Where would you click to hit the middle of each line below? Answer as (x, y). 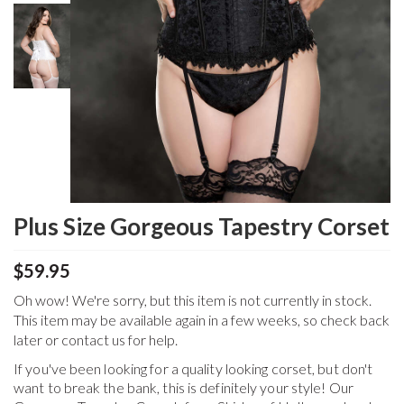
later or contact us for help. (96, 340)
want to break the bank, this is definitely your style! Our (184, 388)
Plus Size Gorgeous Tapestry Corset (202, 227)
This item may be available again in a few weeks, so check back (202, 320)
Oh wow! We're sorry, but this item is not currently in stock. (193, 300)
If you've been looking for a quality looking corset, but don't (193, 369)
